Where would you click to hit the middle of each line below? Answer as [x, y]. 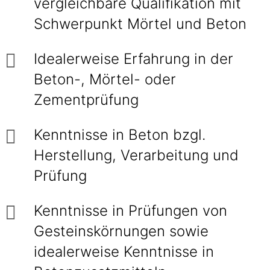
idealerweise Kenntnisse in [124, 252]
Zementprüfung [86, 100]
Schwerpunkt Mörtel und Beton [140, 24]
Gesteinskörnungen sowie [121, 231]
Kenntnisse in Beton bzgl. [120, 135]
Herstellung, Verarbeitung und [136, 155]
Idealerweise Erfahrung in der [133, 59]
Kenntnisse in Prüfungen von [130, 211]
